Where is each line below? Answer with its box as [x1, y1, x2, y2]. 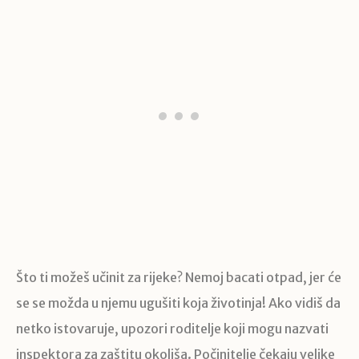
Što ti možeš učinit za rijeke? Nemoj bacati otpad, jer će [16, 269, 341, 286]
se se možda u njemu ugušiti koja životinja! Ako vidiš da [16, 295, 341, 312]
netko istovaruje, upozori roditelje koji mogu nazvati [16, 321, 329, 337]
